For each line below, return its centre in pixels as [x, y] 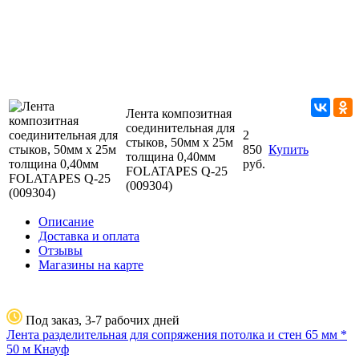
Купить [288, 150]
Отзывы [61, 251]
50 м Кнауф [38, 349]
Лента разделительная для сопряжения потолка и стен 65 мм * [177, 335]
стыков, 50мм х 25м [179, 143]
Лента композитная [179, 114]
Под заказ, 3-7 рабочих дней [103, 321]
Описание [66, 222]
